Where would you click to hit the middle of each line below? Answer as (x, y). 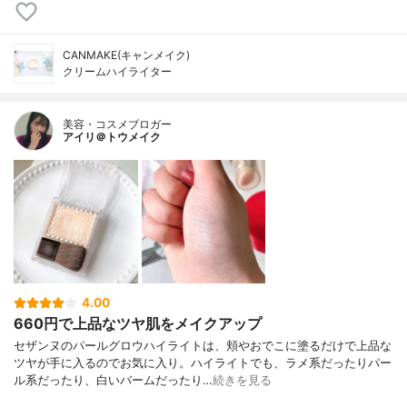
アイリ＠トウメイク (112, 136)
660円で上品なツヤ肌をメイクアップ (138, 323)
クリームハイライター (117, 71)
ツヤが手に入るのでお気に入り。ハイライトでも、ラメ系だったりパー (203, 362)
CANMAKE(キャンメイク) (126, 55)
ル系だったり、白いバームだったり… (113, 380)
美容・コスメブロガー (117, 124)
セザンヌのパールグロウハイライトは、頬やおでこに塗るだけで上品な (203, 345)
